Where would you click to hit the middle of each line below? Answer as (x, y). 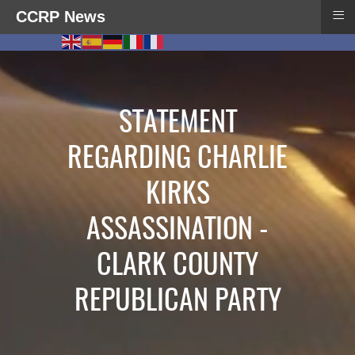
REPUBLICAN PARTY (177, 302)
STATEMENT (177, 124)
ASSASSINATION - (177, 231)
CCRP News (61, 17)
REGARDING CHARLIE (177, 160)
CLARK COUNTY (177, 267)
